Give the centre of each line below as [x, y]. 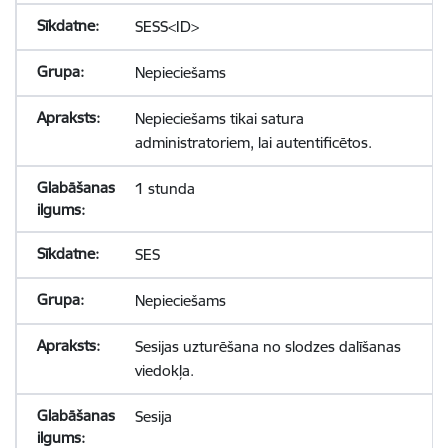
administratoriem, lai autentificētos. [253, 142]
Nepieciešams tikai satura [219, 118]
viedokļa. [164, 370]
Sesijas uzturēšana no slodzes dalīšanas [267, 346]
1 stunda [164, 188]
